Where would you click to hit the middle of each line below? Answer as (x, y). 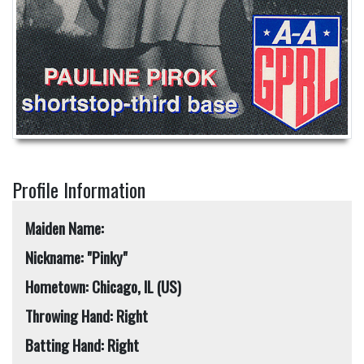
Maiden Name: (65, 227)
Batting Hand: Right (82, 344)
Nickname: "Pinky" (76, 257)
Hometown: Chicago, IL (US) (169, 286)
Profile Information (79, 189)
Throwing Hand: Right (87, 315)
